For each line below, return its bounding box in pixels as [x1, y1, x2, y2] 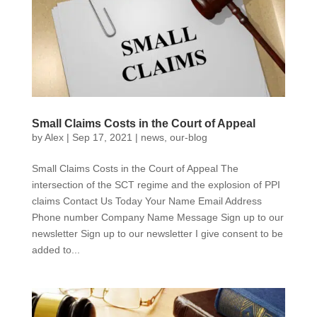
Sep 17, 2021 [71, 132, 132, 144]
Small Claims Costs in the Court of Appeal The [31, 163, 238, 175]
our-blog [169, 132, 207, 144]
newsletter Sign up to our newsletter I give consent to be [31, 228, 283, 240]
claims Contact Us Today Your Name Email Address [31, 195, 262, 207]
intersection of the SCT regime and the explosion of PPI [31, 179, 280, 191]
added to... [31, 244, 80, 256]
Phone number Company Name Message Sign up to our [31, 212, 284, 224]
